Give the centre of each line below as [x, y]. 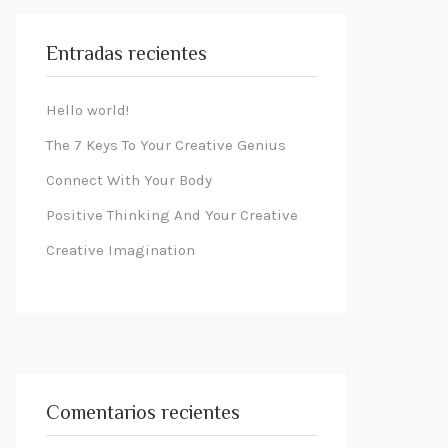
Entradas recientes [126, 55]
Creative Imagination [120, 250]
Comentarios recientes [143, 414]
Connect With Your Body [129, 180]
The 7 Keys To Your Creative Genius [166, 145]
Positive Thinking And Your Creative [172, 215]
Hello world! [87, 110]
